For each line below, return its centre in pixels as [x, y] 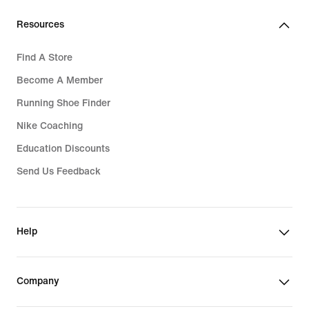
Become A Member [60, 80]
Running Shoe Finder [63, 103]
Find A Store [44, 58]
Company [38, 281]
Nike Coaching [50, 126]
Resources [40, 24]
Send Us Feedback [59, 171]
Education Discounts [63, 149]
